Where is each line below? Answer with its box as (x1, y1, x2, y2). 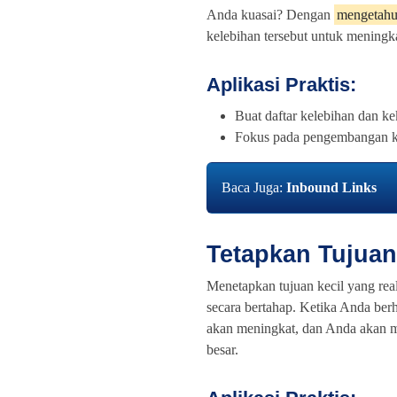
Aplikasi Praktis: (206, 74, 356, 97)
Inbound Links (286, 180, 377, 196)
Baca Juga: (222, 180, 286, 196)
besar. (206, 342, 238, 358)
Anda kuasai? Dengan (206, 7, 334, 23)
